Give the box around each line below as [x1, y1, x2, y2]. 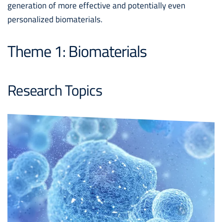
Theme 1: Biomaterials [7, 39, 147, 63]
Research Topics [7, 79, 102, 102]
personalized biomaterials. [7, 13, 103, 25]
